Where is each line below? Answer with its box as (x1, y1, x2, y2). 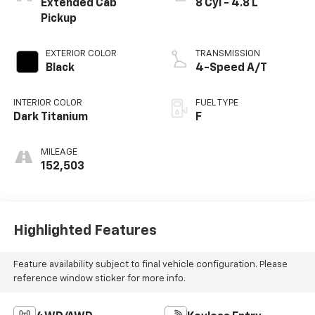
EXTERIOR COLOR (45, 49, 117, 58)
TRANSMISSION (195, 49, 260, 58)
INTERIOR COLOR (13, 98, 82, 108)
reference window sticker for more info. (13, 274, 186, 283)
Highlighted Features (13, 224, 157, 238)
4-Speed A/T (195, 62, 267, 74)
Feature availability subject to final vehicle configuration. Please (13, 259, 288, 269)
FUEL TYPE (195, 98, 238, 108)
